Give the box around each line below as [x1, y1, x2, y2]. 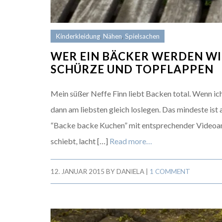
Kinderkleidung [55, 32, 100, 40]
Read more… [110, 136, 152, 146]
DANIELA [116, 167, 144, 175]
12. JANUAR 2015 [51, 167, 105, 175]
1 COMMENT [150, 167, 190, 175]
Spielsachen [125, 32, 160, 40]
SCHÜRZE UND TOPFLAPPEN [51, 62, 214, 76]
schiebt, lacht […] [51, 136, 110, 146]
